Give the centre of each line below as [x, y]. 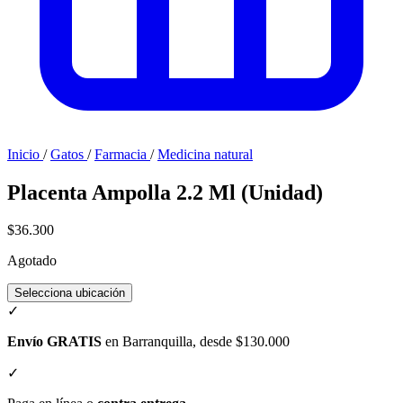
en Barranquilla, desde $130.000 [196, 342]
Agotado [32, 261]
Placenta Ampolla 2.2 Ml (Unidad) [165, 192]
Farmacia [122, 154]
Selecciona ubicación [70, 293]
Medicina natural [205, 154]
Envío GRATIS [54, 342]
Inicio [23, 154]
